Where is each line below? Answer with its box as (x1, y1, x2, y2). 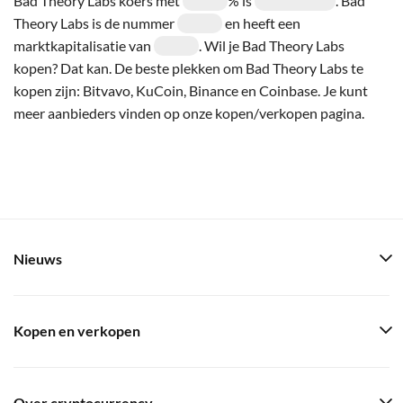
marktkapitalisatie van (13, 36, 154, 54)
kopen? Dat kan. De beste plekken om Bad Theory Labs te (13, 58, 363, 76)
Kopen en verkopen (13, 323, 140, 339)
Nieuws (13, 251, 62, 267)
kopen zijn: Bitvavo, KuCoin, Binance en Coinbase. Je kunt (13, 81, 368, 99)
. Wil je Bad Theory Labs (199, 36, 345, 54)
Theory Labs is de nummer (13, 13, 177, 31)
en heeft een (222, 13, 300, 31)
